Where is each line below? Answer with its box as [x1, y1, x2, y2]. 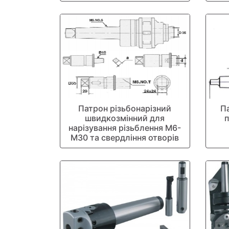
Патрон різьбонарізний [78, 103, 172, 113]
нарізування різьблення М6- [68, 123, 181, 133]
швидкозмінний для [85, 113, 165, 123]
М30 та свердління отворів [71, 132, 179, 143]
